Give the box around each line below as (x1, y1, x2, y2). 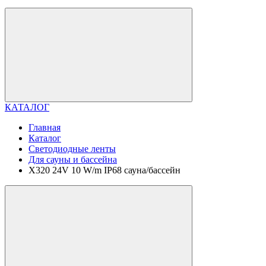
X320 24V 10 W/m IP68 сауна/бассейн (28, 165, 180, 175)
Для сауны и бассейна (28, 154, 117, 164)
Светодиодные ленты (28, 144, 116, 154)
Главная (28, 122, 61, 132)
